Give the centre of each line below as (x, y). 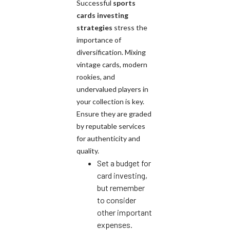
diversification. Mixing (111, 52)
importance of (99, 40)
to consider (117, 200)
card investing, (122, 175)
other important (124, 212)
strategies (94, 27)
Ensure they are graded (114, 113)
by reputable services (111, 126)
